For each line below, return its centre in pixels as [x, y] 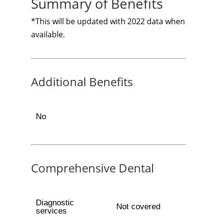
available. [48, 34]
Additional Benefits [82, 82]
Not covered [138, 207]
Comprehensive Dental [93, 168]
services [51, 211]
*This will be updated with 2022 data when [108, 21]
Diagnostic [55, 203]
